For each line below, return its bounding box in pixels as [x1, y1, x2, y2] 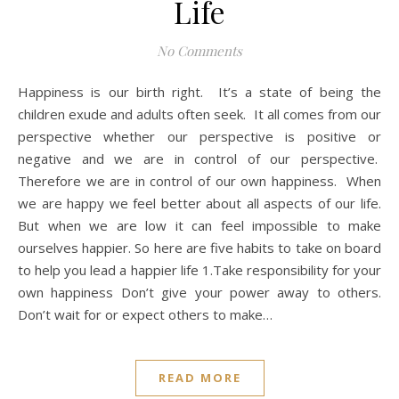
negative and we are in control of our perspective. [18, 150, 381, 168]
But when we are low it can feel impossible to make [18, 216, 381, 235]
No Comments [157, 42, 242, 61]
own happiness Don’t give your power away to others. [18, 283, 381, 302]
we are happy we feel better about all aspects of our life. [18, 194, 381, 213]
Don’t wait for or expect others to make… [18, 305, 273, 324]
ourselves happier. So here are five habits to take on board [18, 239, 381, 257]
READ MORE [158, 370, 241, 387]
